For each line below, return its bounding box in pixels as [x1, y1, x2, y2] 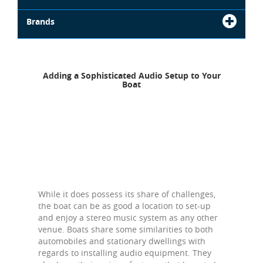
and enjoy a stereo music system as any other [38, 212, 218, 223]
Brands [26, 16, 55, 27]
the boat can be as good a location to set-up [38, 200, 211, 211]
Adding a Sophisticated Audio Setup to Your [42, 70, 221, 81]
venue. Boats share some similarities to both [38, 224, 213, 235]
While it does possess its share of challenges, [38, 188, 215, 200]
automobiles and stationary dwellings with [38, 235, 205, 247]
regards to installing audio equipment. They [38, 247, 211, 258]
